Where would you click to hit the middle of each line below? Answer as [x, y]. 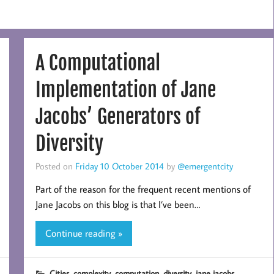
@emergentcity [205, 166]
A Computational [98, 63]
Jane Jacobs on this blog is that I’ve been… [117, 205]
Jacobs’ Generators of [118, 117]
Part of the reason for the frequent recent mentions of [143, 189]
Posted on [55, 166]
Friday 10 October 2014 [119, 166]
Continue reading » [83, 233]
